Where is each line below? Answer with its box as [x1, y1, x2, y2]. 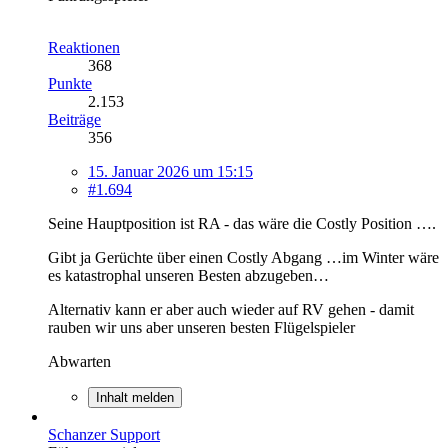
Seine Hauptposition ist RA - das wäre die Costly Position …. [48, 214, 436, 232]
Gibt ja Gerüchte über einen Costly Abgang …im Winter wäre [48, 248, 439, 266]
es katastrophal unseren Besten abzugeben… [48, 266, 329, 284]
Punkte [48, 74, 92, 92]
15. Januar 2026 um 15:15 [88, 162, 253, 180]
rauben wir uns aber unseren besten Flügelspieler [48, 318, 355, 336]
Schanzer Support [48, 425, 160, 443]
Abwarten [48, 352, 111, 370]
